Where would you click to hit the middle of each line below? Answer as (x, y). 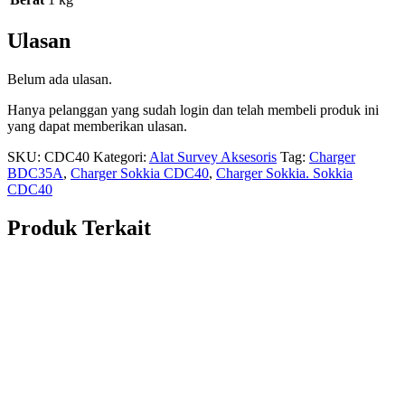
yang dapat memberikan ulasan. (97, 126)
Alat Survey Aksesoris (213, 156)
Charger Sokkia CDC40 (140, 173)
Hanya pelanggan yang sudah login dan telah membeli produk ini (193, 109)
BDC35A (35, 173)
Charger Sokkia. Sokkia (284, 173)
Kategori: (121, 156)
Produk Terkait (79, 227)
